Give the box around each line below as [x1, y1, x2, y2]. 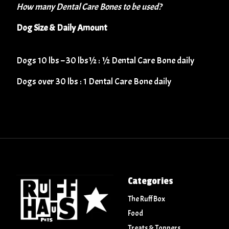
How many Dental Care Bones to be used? [16, 1, 162, 13]
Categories [127, 175, 173, 188]
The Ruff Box [127, 194, 165, 204]
